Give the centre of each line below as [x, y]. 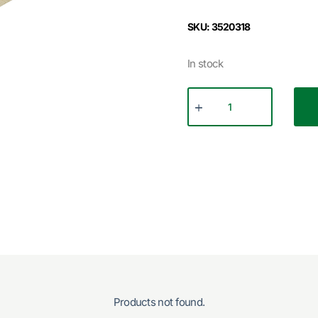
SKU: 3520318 [219, 26]
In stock [205, 63]
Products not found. [159, 302]
